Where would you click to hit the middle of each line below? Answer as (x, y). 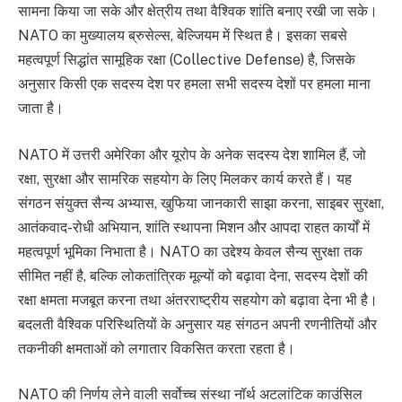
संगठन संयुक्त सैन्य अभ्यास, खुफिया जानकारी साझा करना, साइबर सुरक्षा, (201, 203)
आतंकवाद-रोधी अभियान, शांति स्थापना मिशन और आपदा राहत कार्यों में (194, 227)
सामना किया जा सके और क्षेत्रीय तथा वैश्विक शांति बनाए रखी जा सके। (198, 12)
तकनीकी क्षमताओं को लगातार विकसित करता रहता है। (157, 348)
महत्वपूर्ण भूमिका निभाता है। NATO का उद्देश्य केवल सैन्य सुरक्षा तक (190, 251)
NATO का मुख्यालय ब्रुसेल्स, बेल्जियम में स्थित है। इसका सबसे (183, 36)
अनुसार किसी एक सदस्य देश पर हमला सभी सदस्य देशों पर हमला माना (194, 84)
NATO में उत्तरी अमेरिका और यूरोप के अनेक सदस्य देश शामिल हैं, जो (192, 154)
